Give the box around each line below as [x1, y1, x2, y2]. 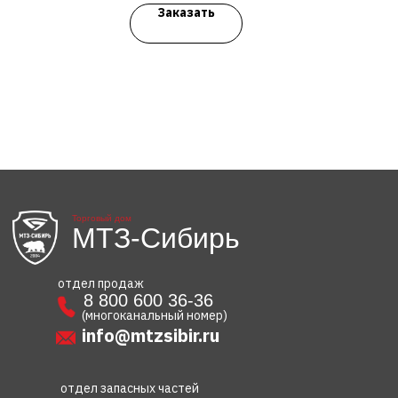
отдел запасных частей [60, 380, 199, 396]
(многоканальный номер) [82, 307, 227, 323]
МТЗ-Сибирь [72, 222, 240, 254]
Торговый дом [72, 213, 131, 223]
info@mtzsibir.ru [82, 323, 219, 347]
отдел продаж [58, 275, 144, 291]
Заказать [157, 4, 215, 20]
